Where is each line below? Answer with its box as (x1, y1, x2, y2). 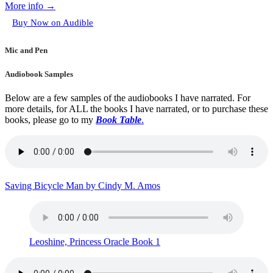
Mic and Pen (5, 46, 48, 55)
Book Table (96, 114, 141, 125)
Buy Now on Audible (12, 18, 93, 28)
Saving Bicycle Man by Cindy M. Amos (5, 180, 160, 191)
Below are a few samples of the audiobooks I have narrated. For (5, 92, 250, 103)
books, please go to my (5, 114, 96, 125)
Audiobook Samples (5, 69, 73, 79)
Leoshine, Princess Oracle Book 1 (29, 236, 160, 247)
